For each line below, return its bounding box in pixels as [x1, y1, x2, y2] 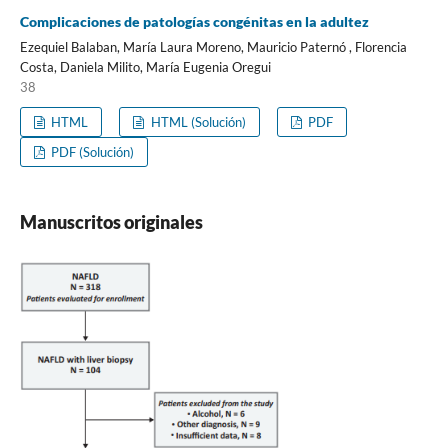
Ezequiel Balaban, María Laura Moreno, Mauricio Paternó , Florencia [19, 39, 407, 56]
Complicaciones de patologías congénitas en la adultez [19, 13, 369, 31]
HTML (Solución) [147, 114, 246, 131]
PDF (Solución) [48, 144, 135, 161]
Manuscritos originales [19, 211, 203, 234]
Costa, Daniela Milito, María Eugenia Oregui [19, 59, 271, 76]
